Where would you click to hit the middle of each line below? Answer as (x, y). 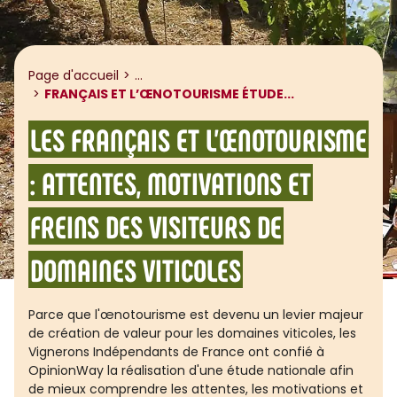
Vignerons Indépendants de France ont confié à (176, 352)
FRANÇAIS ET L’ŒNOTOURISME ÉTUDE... (169, 94)
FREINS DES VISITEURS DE (156, 226)
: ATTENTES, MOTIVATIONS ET (171, 183)
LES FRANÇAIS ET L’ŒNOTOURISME (198, 139)
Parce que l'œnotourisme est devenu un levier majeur (196, 315)
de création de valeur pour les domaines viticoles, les (192, 333)
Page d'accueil (74, 75)
